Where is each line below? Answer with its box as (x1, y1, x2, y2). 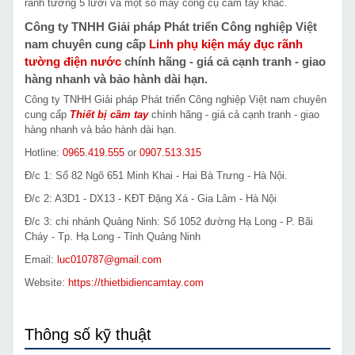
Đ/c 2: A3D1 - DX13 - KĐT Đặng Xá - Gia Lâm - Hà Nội (25, 192, 277, 204)
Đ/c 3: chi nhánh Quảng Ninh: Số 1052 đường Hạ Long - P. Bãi (25, 215, 313, 227)
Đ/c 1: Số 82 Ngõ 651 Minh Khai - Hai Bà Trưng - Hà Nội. (25, 169, 288, 181)
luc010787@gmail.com (57, 253, 162, 265)
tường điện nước (25, 54, 121, 68)
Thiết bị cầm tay (70, 108, 148, 120)
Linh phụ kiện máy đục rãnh (149, 36, 303, 51)
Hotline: (25, 146, 63, 158)
